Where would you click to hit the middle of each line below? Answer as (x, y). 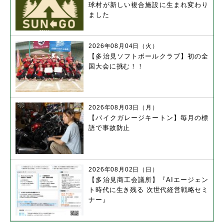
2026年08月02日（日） (123, 169)
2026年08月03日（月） (123, 108)
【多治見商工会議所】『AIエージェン (148, 179)
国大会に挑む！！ (116, 66)
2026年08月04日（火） (123, 46)
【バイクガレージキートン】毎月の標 (148, 118)
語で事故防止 (109, 128)
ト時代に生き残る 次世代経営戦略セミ (148, 189)
